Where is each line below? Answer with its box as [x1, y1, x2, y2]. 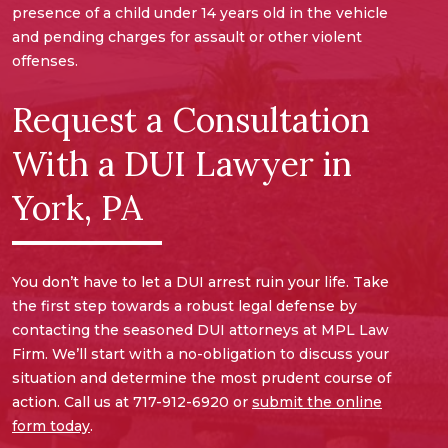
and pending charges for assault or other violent [12, 28, 362, 47]
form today [12, 417, 90, 436]
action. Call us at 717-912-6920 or [12, 393, 252, 412]
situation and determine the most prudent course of [12, 369, 391, 388]
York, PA [12, 186, 143, 230]
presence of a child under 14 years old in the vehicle [12, 4, 388, 23]
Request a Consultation [12, 98, 370, 142]
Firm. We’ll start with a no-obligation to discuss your [12, 345, 389, 364]
